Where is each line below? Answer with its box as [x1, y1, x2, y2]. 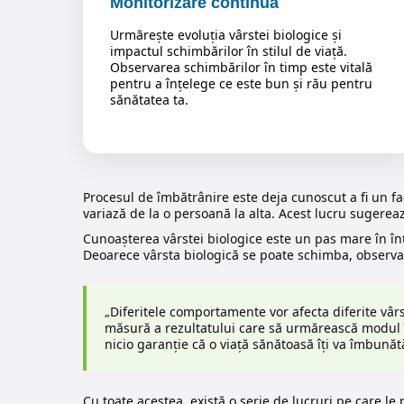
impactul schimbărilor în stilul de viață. [110, 42, 347, 60]
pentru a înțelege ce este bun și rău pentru [110, 75, 372, 93]
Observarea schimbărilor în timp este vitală [110, 59, 372, 77]
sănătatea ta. [110, 91, 188, 109]
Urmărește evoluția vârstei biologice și [110, 26, 342, 44]
